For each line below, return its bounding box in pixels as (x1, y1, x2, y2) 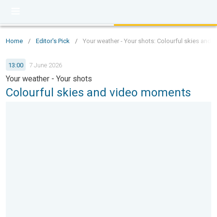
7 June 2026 (29, 61, 62, 69)
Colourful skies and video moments (6, 86, 191, 99)
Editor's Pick (36, 37, 70, 45)
